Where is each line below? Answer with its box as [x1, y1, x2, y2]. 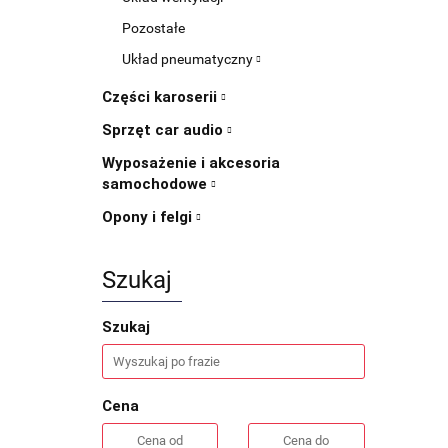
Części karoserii [102, 88, 221, 106]
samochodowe [102, 175, 211, 193]
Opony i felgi [102, 208, 196, 226]
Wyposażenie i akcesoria [102, 154, 280, 172]
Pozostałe [122, 20, 185, 36]
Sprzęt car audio [102, 121, 227, 139]
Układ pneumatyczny [122, 51, 256, 67]
